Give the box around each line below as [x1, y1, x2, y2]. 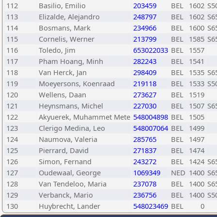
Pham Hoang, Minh [39, 56, 103, 66]
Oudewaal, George [39, 168, 101, 177]
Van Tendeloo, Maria [39, 179, 107, 188]
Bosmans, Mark [39, 23, 91, 32]
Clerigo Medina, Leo [39, 123, 105, 133]
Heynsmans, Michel [39, 101, 103, 110]
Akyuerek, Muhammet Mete [39, 112, 130, 122]
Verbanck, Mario [39, 190, 93, 200]
